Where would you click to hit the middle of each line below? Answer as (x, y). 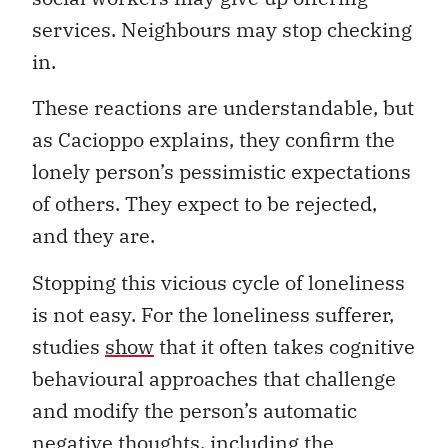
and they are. (93, 236)
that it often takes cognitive (284, 346)
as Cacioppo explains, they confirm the (213, 140)
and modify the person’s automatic (194, 410)
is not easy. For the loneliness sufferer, (213, 314)
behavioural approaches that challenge (214, 378)
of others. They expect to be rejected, (204, 204)
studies (68, 346)
